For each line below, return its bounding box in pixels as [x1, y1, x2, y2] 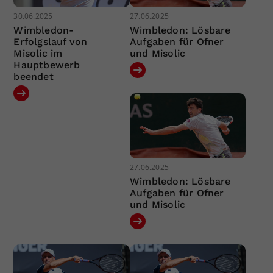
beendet [13, 70, 54, 82]
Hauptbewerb [13, 58, 80, 71]
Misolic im [13, 47, 63, 59]
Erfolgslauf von [13, 35, 88, 48]
